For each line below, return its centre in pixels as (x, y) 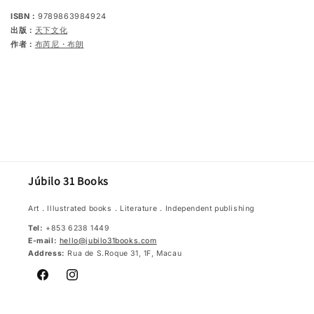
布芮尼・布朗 (59, 44)
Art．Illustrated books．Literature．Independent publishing (141, 208)
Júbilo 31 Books (68, 181)
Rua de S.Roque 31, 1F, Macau (123, 253)
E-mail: (43, 241)
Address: (47, 253)
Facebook (60, 282)
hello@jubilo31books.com (108, 241)
